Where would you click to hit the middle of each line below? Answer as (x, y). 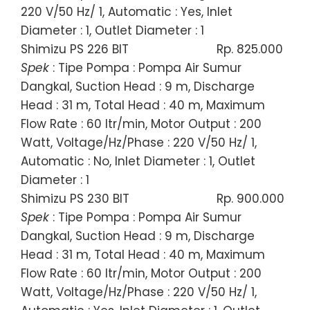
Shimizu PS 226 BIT (75, 49)
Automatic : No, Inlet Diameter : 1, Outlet (138, 161)
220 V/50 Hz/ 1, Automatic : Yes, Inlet (127, 11)
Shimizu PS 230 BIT (75, 198)
